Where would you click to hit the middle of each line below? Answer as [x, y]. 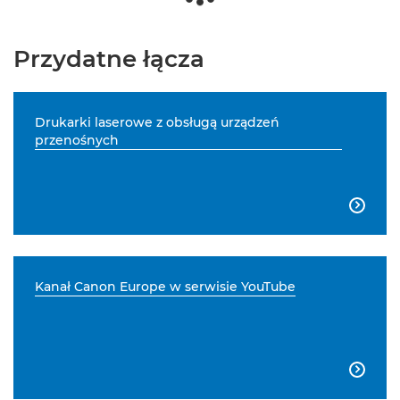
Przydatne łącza [109, 59]
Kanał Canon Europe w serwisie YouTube [165, 287]
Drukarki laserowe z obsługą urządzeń [157, 123]
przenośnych [77, 141]
